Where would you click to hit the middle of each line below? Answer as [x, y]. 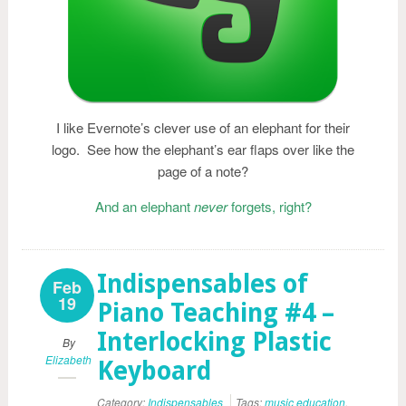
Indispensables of [203, 284]
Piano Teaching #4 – [216, 313]
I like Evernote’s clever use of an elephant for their [203, 127]
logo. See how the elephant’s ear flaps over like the [203, 149]
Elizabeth [68, 359]
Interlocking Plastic [214, 342]
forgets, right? [269, 206]
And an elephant [144, 206]
